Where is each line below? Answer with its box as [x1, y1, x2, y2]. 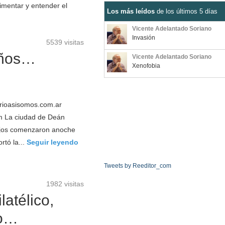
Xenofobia [132, 62, 160, 69]
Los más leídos [107, 8, 155, 15]
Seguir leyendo [27, 138, 78, 146]
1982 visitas [46, 180, 84, 188]
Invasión [132, 34, 155, 41]
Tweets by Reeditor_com [104, 162, 171, 169]
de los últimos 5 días [155, 8, 217, 15]
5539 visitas [46, 38, 84, 46]
